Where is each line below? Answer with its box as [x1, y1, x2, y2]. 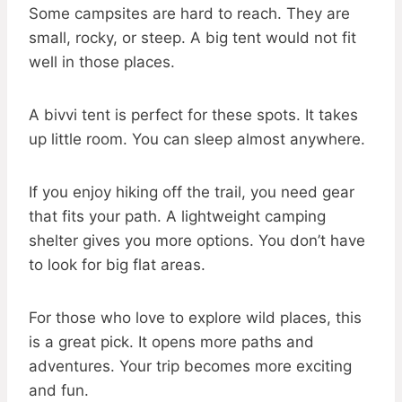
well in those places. [29, 53, 175, 72]
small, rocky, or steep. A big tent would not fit [29, 29, 356, 48]
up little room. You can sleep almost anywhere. [29, 130, 365, 149]
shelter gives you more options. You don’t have [29, 232, 365, 250]
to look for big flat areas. [29, 256, 205, 275]
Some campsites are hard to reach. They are [29, 4, 350, 23]
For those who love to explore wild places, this [29, 309, 362, 328]
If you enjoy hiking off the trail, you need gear [29, 183, 354, 202]
